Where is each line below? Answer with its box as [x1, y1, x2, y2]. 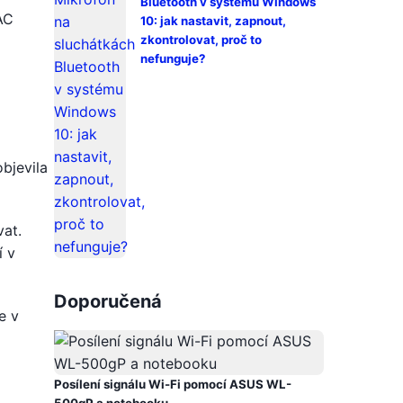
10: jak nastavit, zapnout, [140, 13, 286, 28]
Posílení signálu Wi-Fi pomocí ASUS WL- [54, 377, 291, 391]
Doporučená [54, 291, 162, 312]
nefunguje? [140, 51, 205, 66]
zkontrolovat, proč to [140, 32, 262, 47]
